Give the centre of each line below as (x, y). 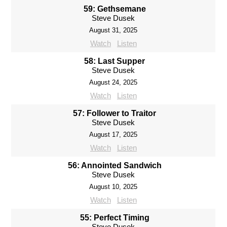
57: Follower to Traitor (115, 113)
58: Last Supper (115, 61)
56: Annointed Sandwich (115, 165)
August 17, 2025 (113, 134)
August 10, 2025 (113, 186)
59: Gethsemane (115, 9)
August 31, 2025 (113, 30)
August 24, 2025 (113, 82)
